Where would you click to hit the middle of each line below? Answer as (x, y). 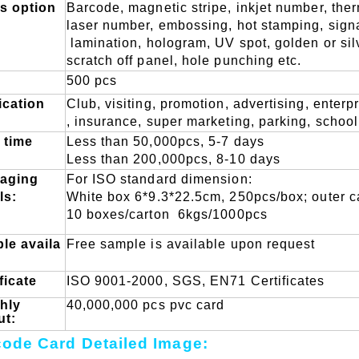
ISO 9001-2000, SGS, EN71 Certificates (196, 281)
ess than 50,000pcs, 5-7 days (171, 142)
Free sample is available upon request (191, 244)
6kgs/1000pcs (222, 215)
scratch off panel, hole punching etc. (186, 61)
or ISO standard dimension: (165, 179)
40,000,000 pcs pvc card (145, 305)
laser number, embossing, (151, 26)
